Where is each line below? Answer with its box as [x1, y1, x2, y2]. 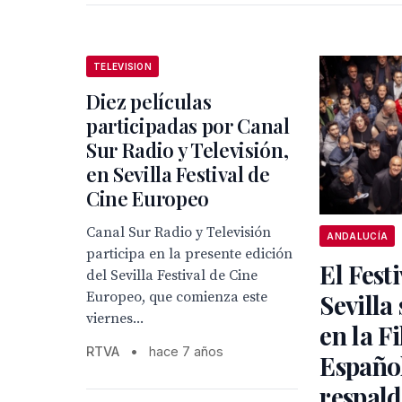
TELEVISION [93, 61, 152, 72]
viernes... [86, 310, 144, 328]
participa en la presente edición [86, 245, 293, 263]
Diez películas [86, 88, 212, 115]
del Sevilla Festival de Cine [86, 267, 258, 284]
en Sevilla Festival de [86, 161, 270, 188]
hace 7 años [149, 344, 223, 359]
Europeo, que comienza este [86, 288, 267, 306]
